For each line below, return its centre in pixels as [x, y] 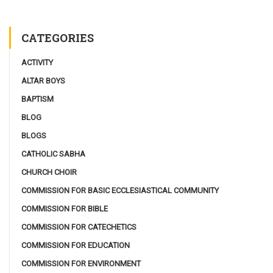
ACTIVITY [37, 62]
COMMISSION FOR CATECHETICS [79, 227]
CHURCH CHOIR [49, 172]
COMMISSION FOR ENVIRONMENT [81, 263]
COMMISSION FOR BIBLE [65, 208]
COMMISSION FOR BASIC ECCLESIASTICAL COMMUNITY [120, 190]
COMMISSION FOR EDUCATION [76, 245]
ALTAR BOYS [43, 80]
